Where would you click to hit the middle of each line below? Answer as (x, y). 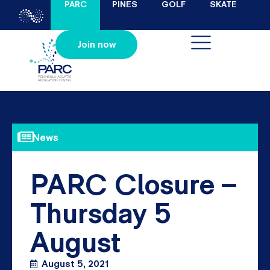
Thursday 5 (101, 212)
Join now (96, 44)
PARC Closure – (133, 184)
